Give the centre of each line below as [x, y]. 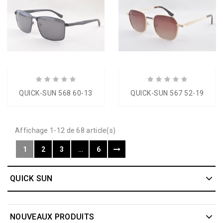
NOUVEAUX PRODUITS [52, 217]
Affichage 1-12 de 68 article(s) [65, 130]
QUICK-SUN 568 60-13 [56, 93]
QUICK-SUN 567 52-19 [167, 93]
